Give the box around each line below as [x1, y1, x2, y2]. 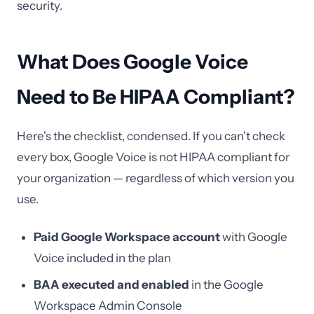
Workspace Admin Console [34, 299, 182, 313]
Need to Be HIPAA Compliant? [17, 85, 294, 109]
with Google [220, 230, 287, 244]
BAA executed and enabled [34, 278, 189, 292]
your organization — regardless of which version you [17, 171, 294, 185]
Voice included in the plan [34, 251, 171, 265]
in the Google [189, 278, 264, 292]
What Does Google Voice [17, 50, 248, 74]
